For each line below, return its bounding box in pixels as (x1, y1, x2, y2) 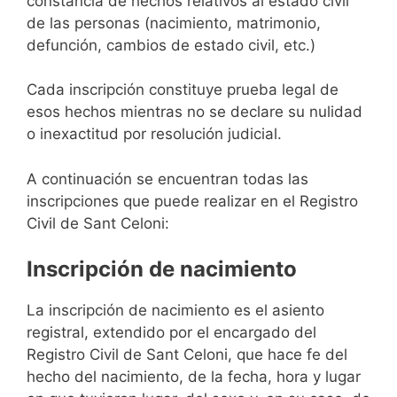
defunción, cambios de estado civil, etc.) (27, 35, 315, 54)
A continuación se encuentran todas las (27, 169, 308, 188)
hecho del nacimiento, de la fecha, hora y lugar (27, 368, 361, 386)
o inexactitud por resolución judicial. (27, 125, 282, 144)
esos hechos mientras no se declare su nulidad (27, 103, 362, 121)
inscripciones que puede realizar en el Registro (27, 191, 358, 210)
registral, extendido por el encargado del (27, 323, 316, 342)
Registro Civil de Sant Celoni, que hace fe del (27, 346, 347, 364)
